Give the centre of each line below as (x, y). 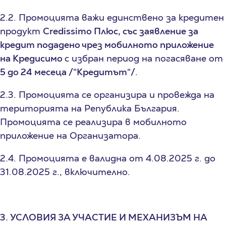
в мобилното (156, 122)
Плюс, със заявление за (145, 31)
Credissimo (67, 31)
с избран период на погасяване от (144, 58)
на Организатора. (99, 135)
